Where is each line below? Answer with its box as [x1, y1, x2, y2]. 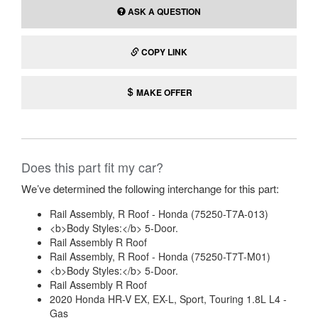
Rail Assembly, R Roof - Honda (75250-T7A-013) [50, 207, 268, 221]
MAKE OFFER [134, 86, 192, 99]
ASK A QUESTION [126, 5, 201, 18]
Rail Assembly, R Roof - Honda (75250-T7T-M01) [50, 249, 270, 263]
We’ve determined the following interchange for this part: [21, 181, 279, 196]
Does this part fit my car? [21, 158, 163, 176]
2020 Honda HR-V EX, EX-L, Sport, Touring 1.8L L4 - [50, 292, 287, 306]
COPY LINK [141, 45, 187, 58]
